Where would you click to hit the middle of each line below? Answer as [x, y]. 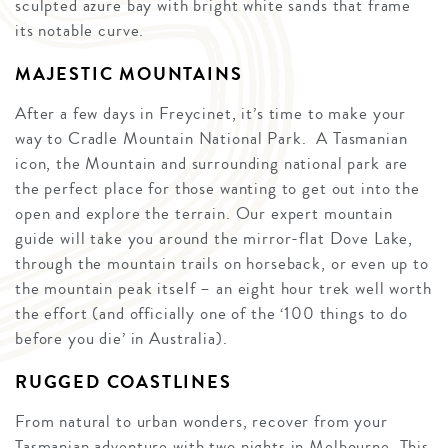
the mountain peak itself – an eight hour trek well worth [223, 288]
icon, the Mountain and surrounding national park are [212, 163]
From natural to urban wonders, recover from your [201, 421]
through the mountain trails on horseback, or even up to [222, 263]
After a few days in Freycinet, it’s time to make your [211, 113]
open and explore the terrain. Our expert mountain [204, 213]
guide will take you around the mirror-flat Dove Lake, [214, 238]
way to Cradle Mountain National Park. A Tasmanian [211, 138]
